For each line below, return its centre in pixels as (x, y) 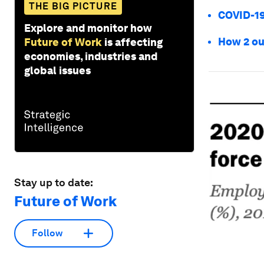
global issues (57, 70)
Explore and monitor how (88, 28)
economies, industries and (91, 56)
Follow (47, 233)
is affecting (133, 42)
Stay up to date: (54, 182)
